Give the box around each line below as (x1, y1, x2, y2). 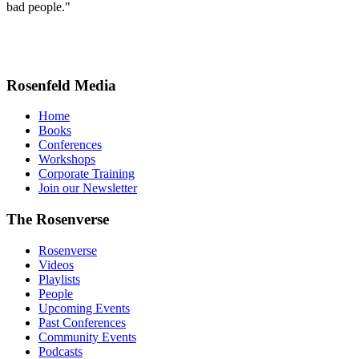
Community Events (38, 329, 136, 344)
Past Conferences (38, 315, 126, 329)
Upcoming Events (38, 301, 130, 315)
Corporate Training (38, 167, 135, 181)
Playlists (38, 272, 80, 286)
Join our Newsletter (38, 181, 137, 196)
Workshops (38, 152, 95, 167)
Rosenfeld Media (6, 76, 116, 94)
